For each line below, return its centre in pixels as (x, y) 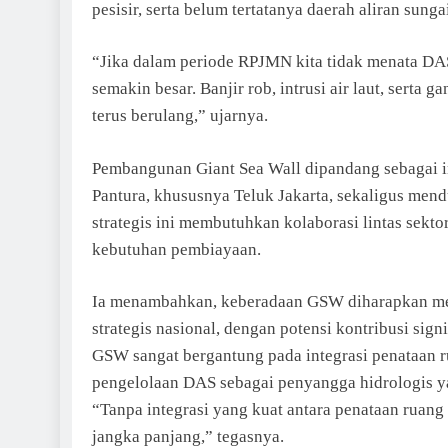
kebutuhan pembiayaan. (176, 249)
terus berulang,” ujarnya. (180, 115)
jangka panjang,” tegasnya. (188, 436)
